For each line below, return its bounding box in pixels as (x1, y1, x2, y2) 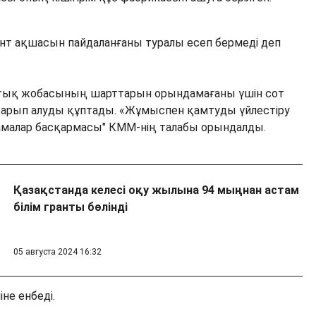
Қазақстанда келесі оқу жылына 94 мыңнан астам (13, 183, 299, 197)
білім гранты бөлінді (13, 200, 128, 214)
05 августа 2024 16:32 (13, 247, 102, 257)
